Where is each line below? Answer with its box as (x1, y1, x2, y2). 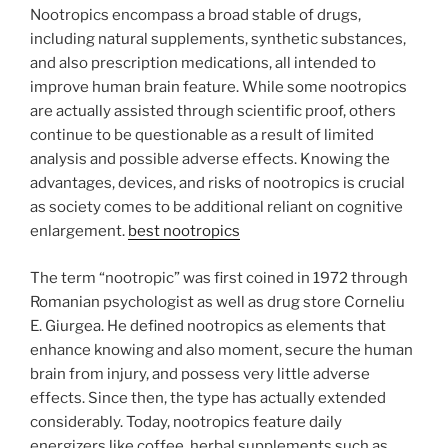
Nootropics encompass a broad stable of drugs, (30, 6, 361, 25)
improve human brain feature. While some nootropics (30, 78, 407, 97)
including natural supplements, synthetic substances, (30, 30, 406, 49)
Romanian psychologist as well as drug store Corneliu (30, 292, 405, 311)
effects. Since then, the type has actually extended (30, 388, 386, 407)
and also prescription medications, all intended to (30, 54, 376, 73)
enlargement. (30, 222, 128, 241)
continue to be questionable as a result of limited (30, 126, 374, 145)
